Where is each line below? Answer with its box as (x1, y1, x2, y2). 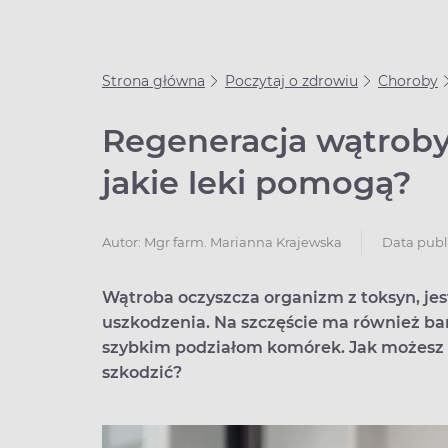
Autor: (102, 233, 144, 250)
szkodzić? (102, 363, 182, 382)
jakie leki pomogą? (102, 163, 412, 202)
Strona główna (102, 72, 205, 90)
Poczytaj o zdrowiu (225, 72, 358, 90)
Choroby (378, 72, 438, 90)
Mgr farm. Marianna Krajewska (144, 233, 342, 250)
